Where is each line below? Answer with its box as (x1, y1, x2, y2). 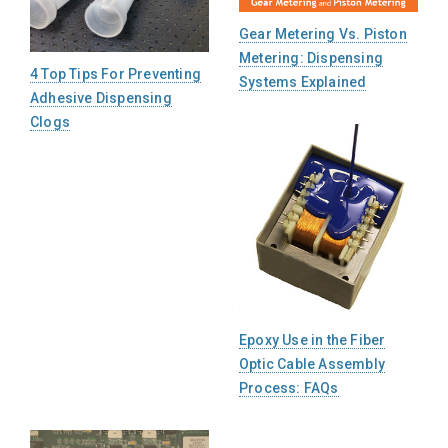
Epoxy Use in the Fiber (239, 332, 386, 349)
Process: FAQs (239, 380, 339, 397)
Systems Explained (239, 73, 367, 90)
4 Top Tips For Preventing (30, 66, 201, 83)
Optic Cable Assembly (239, 356, 385, 373)
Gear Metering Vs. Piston (239, 25, 407, 42)
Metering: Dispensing (239, 49, 383, 66)
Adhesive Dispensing (30, 90, 172, 107)
